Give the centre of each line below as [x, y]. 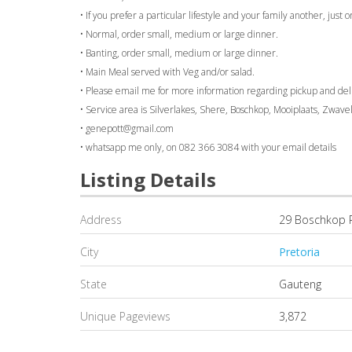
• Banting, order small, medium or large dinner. [179, 53]
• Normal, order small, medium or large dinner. [179, 34]
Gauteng [301, 284]
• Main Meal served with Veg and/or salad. [167, 71]
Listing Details [148, 179]
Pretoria [300, 252]
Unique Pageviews [125, 316]
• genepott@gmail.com [127, 128]
